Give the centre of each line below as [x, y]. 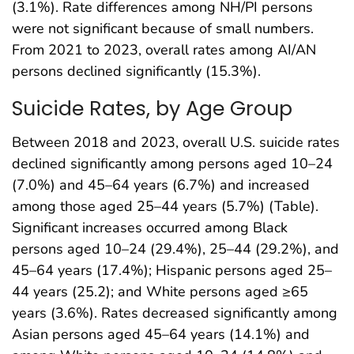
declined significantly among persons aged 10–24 [172, 163]
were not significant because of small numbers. [163, 29]
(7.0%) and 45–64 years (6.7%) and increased [161, 185]
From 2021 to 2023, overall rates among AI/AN [164, 50]
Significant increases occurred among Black [150, 227]
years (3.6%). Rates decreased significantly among [175, 313]
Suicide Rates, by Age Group [152, 109]
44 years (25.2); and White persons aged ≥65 [160, 291]
